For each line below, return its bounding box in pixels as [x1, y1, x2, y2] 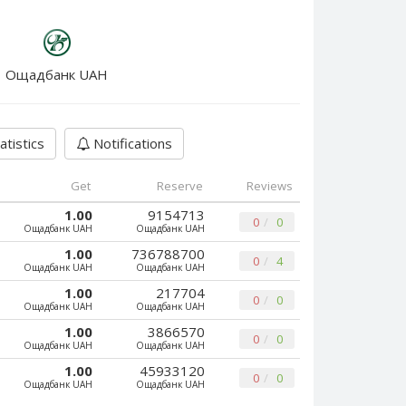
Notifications [90, 134, 172, 152]
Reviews [246, 178, 293, 194]
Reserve [157, 178, 203, 194]
